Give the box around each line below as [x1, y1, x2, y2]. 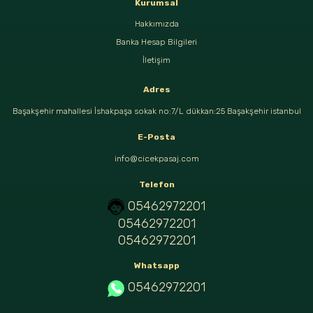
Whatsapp [133, 261, 180, 271]
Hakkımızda [134, 19, 179, 29]
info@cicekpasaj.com [114, 154, 199, 164]
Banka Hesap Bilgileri [116, 37, 197, 48]
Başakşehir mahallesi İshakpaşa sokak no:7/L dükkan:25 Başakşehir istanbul [12, 106, 301, 117]
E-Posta [138, 132, 175, 143]
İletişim [143, 55, 170, 66]
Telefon [138, 180, 175, 190]
